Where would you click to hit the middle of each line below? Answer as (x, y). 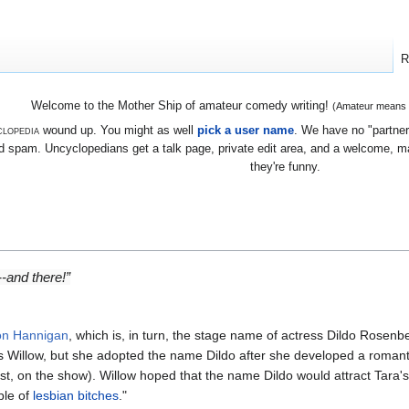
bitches (98, 395)
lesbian (53, 395)
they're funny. (285, 166)
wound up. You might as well (118, 130)
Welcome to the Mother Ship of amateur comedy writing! (181, 106)
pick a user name (245, 130)
